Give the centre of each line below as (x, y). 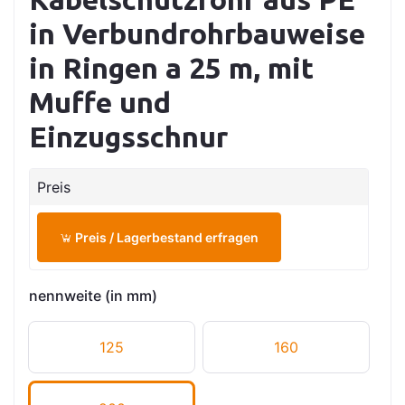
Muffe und (100, 102)
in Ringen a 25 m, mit (171, 68)
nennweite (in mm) (93, 296)
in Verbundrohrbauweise (197, 33)
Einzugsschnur (128, 137)
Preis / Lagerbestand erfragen (165, 237)
